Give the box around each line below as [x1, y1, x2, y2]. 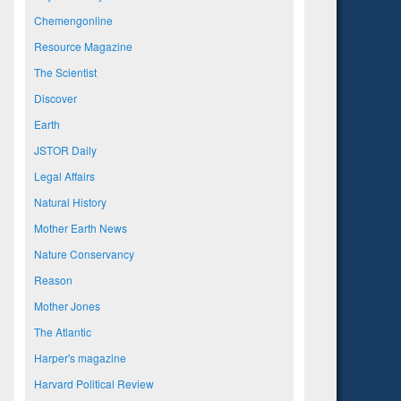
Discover [34, 90, 77, 106]
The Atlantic [34, 324, 91, 339]
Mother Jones [34, 298, 100, 313]
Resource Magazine [34, 38, 132, 54]
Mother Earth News [34, 220, 127, 235]
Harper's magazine [34, 350, 126, 365]
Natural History [34, 194, 107, 209]
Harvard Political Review [34, 376, 154, 391]
